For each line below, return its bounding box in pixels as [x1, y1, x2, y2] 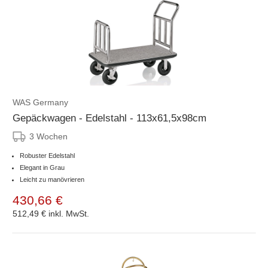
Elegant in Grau [20, 163, 65, 171]
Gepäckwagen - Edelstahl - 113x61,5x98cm [13, 112, 206, 124]
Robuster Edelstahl [20, 151, 75, 159]
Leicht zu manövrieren [20, 175, 84, 183]
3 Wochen [29, 131, 68, 141]
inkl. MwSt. [48, 208, 89, 218]
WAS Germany [13, 97, 68, 107]
